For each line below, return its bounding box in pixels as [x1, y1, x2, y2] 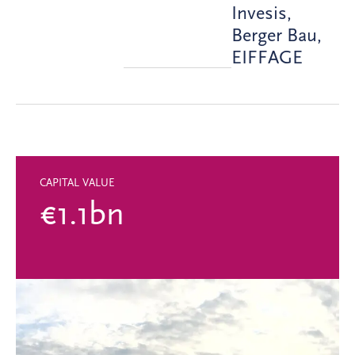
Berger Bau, [231, 23, 322, 46]
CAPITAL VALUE [40, 176, 115, 190]
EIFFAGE [231, 45, 303, 68]
